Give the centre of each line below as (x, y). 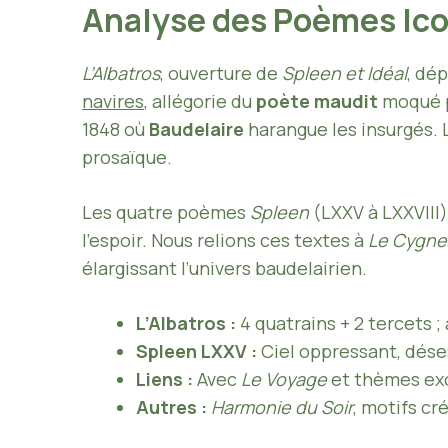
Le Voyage (284, 379)
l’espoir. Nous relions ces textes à (225, 240)
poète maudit (317, 101)
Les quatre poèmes (166, 212)
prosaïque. (127, 157)
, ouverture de (221, 73)
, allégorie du (200, 101)
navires (113, 101)
